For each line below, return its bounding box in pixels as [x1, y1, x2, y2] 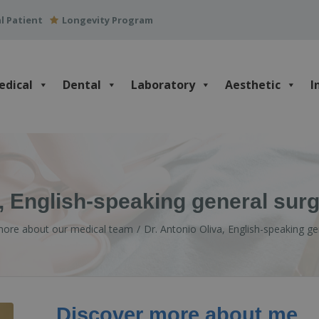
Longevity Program [62, 14, 153, 26]
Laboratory [131, 76, 195, 93]
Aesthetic [225, 76, 281, 93]
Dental [63, 76, 101, 93]
